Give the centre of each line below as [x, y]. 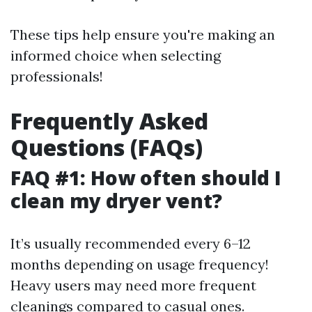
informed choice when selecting [116, 55]
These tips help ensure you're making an [143, 34]
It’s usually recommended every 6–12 [131, 243]
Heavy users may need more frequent [133, 285]
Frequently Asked [109, 121]
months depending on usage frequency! [140, 264]
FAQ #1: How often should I [146, 178]
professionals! [57, 76]
